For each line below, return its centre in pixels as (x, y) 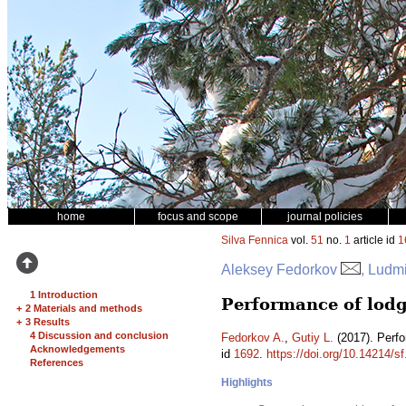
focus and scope (198, 217)
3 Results (48, 322)
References (57, 362)
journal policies (325, 217)
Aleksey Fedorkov (281, 270)
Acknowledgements (77, 349)
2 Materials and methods (84, 308)
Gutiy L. (313, 338)
